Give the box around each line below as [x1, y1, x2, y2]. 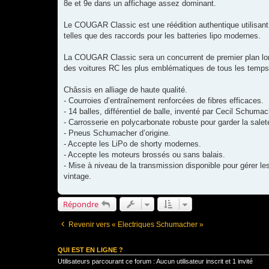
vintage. [64, 171, 91, 181]
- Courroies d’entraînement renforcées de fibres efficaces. [64, 95, 264, 105]
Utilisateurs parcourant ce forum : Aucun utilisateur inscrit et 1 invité [58, 257, 253, 265]
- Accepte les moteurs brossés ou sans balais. [64, 150, 225, 159]
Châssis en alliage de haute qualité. [64, 85, 187, 94]
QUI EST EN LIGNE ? [58, 246, 123, 253]
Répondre [63, 198, 98, 210]
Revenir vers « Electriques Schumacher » [68, 220, 204, 229]
